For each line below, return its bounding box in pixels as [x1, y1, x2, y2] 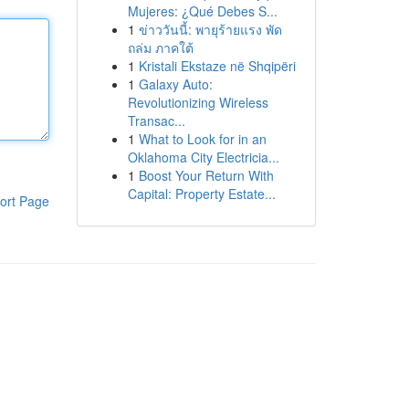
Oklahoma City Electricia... [127, 148, 279, 166]
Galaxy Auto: [138, 75, 213, 93]
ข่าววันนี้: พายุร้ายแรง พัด [138, 20, 282, 38]
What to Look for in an [138, 130, 267, 148]
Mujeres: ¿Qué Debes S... [127, 2, 278, 20]
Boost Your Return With [138, 166, 274, 184]
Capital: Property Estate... [127, 184, 276, 203]
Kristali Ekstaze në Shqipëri [138, 57, 296, 75]
